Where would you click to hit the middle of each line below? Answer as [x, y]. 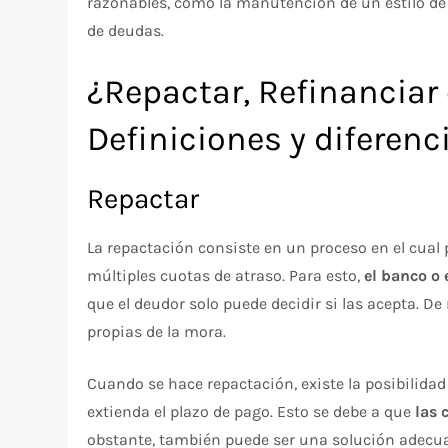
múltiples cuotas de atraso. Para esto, [224, 276]
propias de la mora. [159, 332]
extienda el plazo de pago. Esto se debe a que [251, 412]
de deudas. [126, 31]
